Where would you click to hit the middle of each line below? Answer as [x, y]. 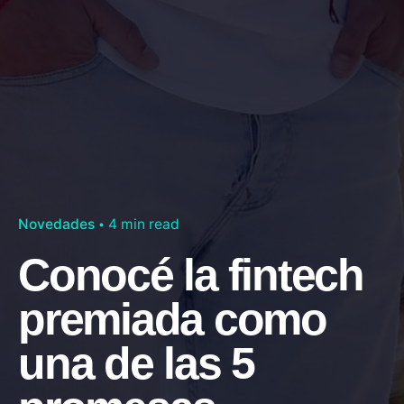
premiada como [172, 319]
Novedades [56, 224]
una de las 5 [137, 363]
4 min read [144, 224]
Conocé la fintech [191, 275]
